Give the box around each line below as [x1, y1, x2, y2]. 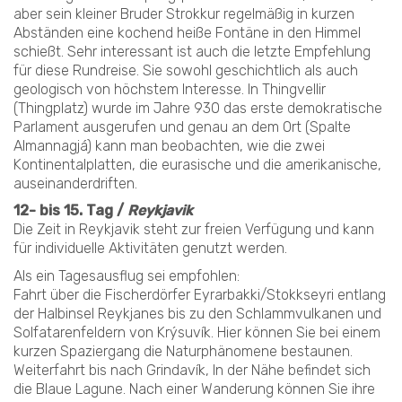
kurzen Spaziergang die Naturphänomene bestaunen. [13, 342, 353, 360]
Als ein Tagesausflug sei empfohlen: [13, 267, 240, 284]
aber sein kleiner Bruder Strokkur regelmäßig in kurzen [13, 4, 354, 22]
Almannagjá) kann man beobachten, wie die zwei [13, 136, 325, 154]
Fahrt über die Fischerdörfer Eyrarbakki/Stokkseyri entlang [13, 285, 386, 303]
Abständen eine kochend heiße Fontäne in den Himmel [13, 23, 361, 41]
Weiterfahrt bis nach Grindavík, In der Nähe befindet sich [13, 361, 371, 379]
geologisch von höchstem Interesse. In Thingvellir [13, 80, 326, 98]
